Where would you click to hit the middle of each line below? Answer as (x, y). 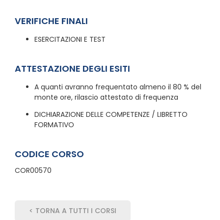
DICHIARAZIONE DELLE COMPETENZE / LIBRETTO (111, 114)
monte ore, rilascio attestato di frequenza (106, 97)
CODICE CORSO (49, 154)
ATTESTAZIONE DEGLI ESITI (72, 68)
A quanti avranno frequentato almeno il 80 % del (118, 87)
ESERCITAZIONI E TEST (70, 39)
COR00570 (33, 170)
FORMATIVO (54, 124)
